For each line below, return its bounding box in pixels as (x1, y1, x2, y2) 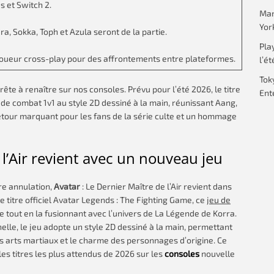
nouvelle (199, 248, 235, 259)
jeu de (207, 194, 231, 205)
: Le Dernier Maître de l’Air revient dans (80, 181, 232, 191)
